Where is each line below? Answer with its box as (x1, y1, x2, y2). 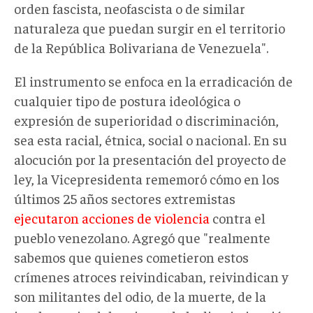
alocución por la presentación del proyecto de (14, 150, 286, 168)
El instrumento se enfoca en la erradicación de (14, 72, 293, 90)
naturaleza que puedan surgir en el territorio (14, 19, 285, 37)
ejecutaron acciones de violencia (14, 209, 210, 227)
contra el (210, 209, 265, 227)
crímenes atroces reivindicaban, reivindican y (14, 268, 289, 286)
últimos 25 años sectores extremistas (14, 189, 235, 208)
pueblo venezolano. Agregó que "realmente (14, 228, 270, 247)
